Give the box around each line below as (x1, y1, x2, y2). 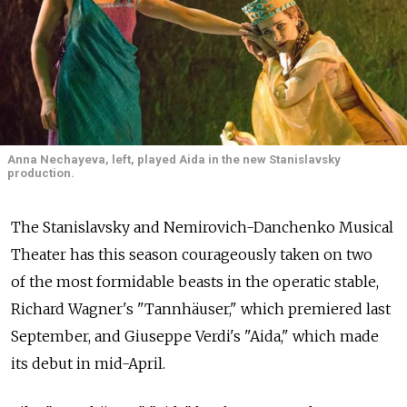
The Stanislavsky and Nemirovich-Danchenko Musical (11, 218, 393, 237)
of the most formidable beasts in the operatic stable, (11, 273, 379, 292)
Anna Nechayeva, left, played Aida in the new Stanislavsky (7, 153, 341, 166)
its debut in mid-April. (11, 354, 165, 373)
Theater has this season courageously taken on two (11, 245, 372, 264)
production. (7, 166, 74, 180)
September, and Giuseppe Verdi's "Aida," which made (11, 327, 379, 346)
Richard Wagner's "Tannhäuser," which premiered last (11, 300, 391, 319)
